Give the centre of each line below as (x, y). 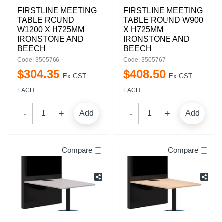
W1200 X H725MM (51, 29)
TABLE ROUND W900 (163, 20)
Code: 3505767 (144, 60)
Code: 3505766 (38, 60)
